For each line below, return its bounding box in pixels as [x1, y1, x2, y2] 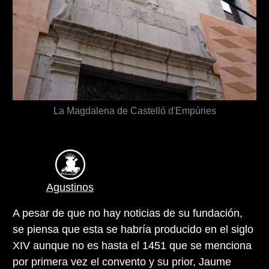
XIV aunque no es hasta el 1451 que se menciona [13, 239, 252, 252]
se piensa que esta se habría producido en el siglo [13, 223, 253, 235]
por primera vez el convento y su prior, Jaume [13, 255, 231, 268]
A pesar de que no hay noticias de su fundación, [13, 207, 243, 219]
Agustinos [46, 181, 94, 193]
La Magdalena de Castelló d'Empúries [53, 104, 216, 116]
